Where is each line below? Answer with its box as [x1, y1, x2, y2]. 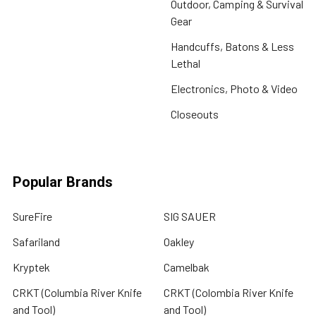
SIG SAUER [164, 209, 216, 223]
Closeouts [171, 107, 219, 121]
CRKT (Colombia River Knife [164, 286, 293, 299]
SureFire [13, 209, 52, 223]
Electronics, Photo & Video [171, 82, 298, 95]
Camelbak [164, 260, 209, 274]
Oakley [164, 235, 194, 248]
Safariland [13, 235, 60, 248]
